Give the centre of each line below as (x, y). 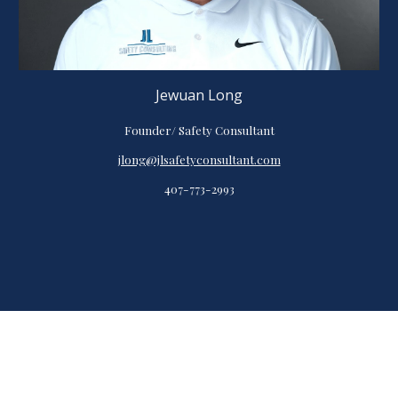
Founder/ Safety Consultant (199, 130)
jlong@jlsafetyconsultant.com (199, 159)
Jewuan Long (199, 95)
